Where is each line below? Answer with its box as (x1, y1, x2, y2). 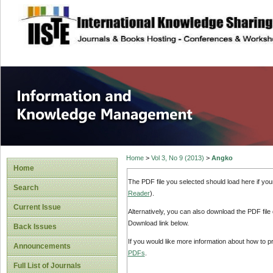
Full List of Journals (13, 261, 81, 270)
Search (13, 183, 38, 192)
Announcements (13, 242, 71, 250)
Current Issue (13, 203, 61, 211)
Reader (127, 189, 150, 197)
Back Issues (13, 222, 57, 231)
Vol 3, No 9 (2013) (151, 154, 204, 162)
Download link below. (127, 219, 189, 227)
